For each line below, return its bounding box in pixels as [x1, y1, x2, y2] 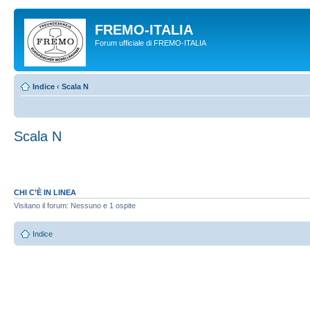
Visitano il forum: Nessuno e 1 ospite [14, 201, 136, 210]
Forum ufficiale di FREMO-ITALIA [95, 39, 206, 47]
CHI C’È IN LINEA [14, 188, 76, 197]
